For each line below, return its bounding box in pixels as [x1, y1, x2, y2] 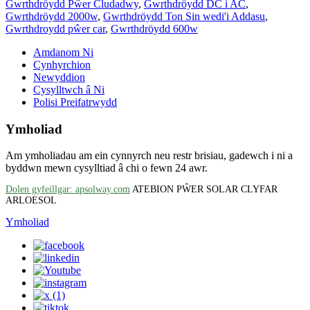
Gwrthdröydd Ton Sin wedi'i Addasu [103, 10, 265, 22]
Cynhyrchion [33, 58, 91, 71]
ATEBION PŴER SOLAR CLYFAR [132, 184, 277, 195]
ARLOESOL [6, 195, 57, 206]
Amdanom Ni [33, 46, 93, 58]
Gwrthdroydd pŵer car [6, 22, 105, 35]
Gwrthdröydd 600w [111, 22, 198, 35]
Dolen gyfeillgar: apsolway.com [6, 184, 130, 195]
